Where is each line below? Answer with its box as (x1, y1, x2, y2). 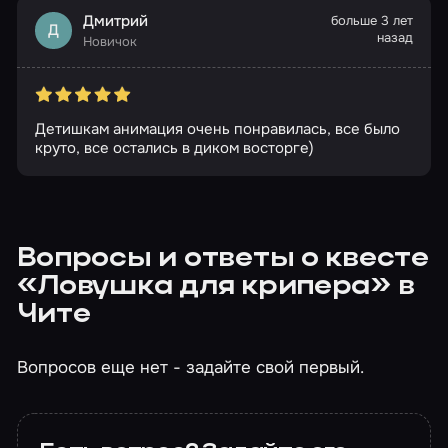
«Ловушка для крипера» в (17, 273, 415, 301)
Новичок (83, 33, 137, 51)
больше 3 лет (331, 12, 414, 30)
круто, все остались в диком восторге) (34, 138, 314, 159)
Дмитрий (83, 11, 148, 32)
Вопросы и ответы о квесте (17, 245, 429, 273)
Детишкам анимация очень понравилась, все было (34, 119, 400, 140)
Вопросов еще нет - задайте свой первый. (17, 355, 365, 378)
